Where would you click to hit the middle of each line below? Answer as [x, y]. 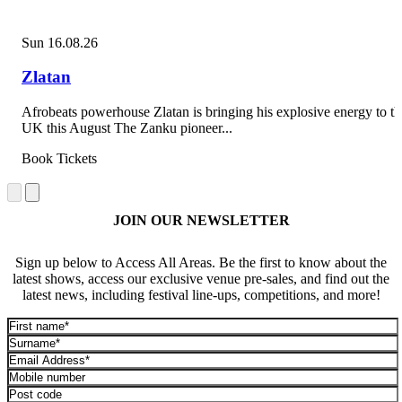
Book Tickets [59, 159]
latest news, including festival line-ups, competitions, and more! [201, 294]
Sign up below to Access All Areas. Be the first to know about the [201, 262]
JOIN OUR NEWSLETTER [201, 221]
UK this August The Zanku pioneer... [127, 128]
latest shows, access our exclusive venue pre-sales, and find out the [201, 278]
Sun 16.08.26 [60, 42]
